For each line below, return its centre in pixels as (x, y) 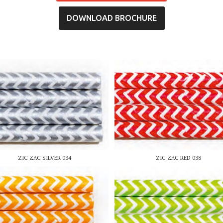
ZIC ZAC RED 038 (178, 158)
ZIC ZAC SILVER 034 (45, 158)
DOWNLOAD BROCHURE (111, 18)
